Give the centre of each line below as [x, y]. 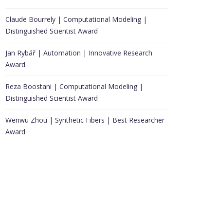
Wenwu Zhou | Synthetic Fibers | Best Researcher [85, 120]
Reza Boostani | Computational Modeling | [74, 86]
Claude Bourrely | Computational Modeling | [76, 19]
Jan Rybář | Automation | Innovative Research [79, 53]
